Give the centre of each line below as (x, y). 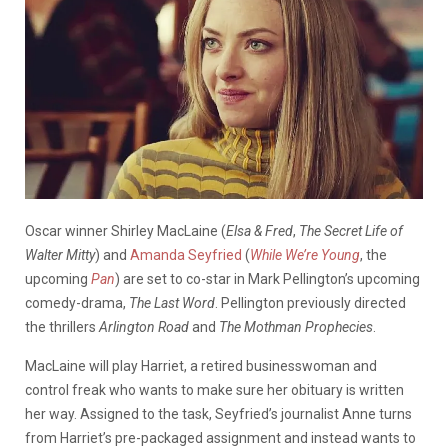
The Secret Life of (349, 230)
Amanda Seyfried (186, 254)
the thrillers (62, 326)
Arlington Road (144, 326)
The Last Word (172, 302)
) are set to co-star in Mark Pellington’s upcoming (267, 278)
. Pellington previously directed (310, 302)
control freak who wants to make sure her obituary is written (214, 389)
